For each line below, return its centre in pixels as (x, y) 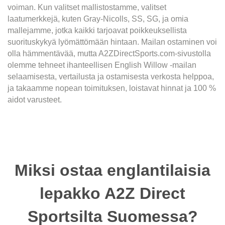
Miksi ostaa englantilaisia (113, 171)
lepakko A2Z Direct (113, 194)
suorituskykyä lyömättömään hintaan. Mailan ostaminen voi (112, 42)
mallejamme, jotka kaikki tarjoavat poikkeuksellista (97, 31)
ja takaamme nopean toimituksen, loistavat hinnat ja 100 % (112, 88)
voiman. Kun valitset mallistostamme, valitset (87, 8)
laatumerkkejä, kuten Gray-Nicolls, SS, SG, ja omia (98, 19)
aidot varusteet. (35, 100)
